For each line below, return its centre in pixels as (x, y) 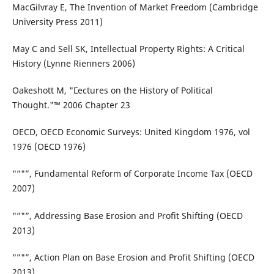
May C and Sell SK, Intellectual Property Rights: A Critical (128, 49)
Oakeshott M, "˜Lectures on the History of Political (112, 91)
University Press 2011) (57, 22)
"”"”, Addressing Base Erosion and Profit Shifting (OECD (127, 215)
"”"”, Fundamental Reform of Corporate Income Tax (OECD (132, 174)
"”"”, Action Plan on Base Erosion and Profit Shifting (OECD (133, 257)
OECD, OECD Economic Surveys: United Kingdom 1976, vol (131, 132)
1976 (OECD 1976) (49, 147)
